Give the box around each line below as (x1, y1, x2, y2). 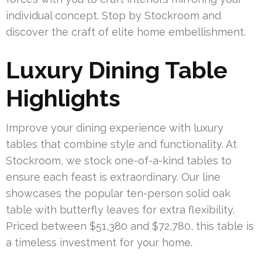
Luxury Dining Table (6, 56, 227, 84)
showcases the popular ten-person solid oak (6, 187, 230, 200)
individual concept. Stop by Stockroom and (6, 9, 221, 22)
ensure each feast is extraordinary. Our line (6, 171, 220, 184)
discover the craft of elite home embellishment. (6, 26, 246, 39)
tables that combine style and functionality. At (6, 138, 237, 151)
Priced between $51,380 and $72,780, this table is (6, 220, 254, 233)
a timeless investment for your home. (6, 236, 192, 249)
